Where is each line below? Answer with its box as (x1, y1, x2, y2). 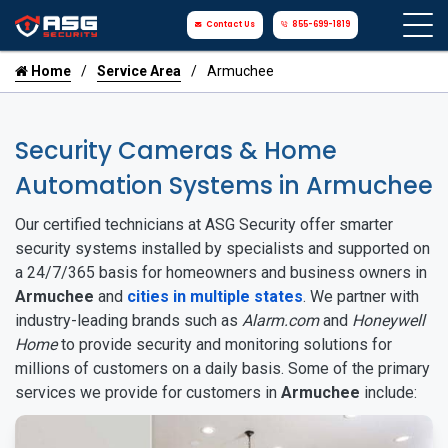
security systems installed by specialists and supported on (15, 239, 430, 258)
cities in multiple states (127, 287, 303, 306)
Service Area (97, 63, 181, 79)
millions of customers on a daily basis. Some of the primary (15, 359, 430, 378)
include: (360, 383, 417, 402)
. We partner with (303, 287, 419, 306)
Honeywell (352, 311, 425, 330)
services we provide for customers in (15, 383, 281, 402)
